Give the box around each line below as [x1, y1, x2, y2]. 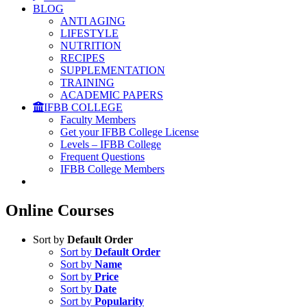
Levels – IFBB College [60, 138, 161, 150]
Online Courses [5, 201, 114, 219]
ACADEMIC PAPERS [60, 89, 163, 101]
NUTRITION [60, 40, 121, 51]
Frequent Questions [60, 151, 145, 162]
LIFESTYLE [60, 27, 119, 39]
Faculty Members [60, 114, 136, 125]
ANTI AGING [60, 15, 125, 27]
